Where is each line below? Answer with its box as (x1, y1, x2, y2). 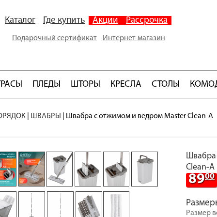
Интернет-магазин (103, 34, 165, 42)
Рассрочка (126, 16, 168, 25)
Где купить (43, 16, 85, 25)
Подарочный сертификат (12, 34, 97, 42)
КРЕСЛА (110, 80, 141, 89)
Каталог (5, 16, 35, 25)
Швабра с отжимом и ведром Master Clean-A (66, 112, 213, 120)
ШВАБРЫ (31, 112, 61, 120)
